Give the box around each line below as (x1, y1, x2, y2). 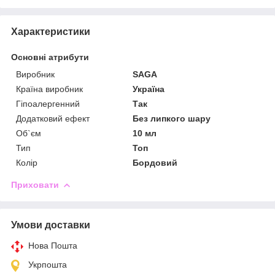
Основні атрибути (11, 52, 89, 62)
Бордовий (133, 157, 178, 168)
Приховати (11, 179, 59, 190)
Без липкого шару (133, 113, 211, 123)
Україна (133, 83, 165, 94)
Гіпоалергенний (16, 98, 80, 109)
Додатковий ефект (16, 113, 90, 123)
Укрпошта (28, 259, 67, 269)
